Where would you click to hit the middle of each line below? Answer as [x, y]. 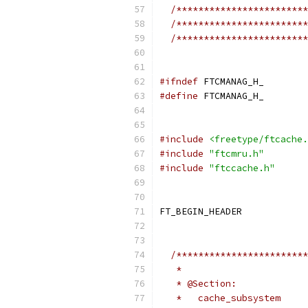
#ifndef [179, 81]
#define [179, 96]
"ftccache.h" [242, 168]
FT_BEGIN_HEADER [201, 211]
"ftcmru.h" [236, 154]
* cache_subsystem [220, 298]
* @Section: [198, 284]
